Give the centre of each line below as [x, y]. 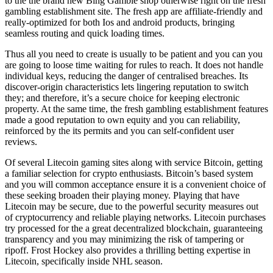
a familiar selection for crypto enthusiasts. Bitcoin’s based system [129, 174]
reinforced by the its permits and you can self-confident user [119, 131]
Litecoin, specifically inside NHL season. [84, 261]
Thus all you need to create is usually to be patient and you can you [134, 54]
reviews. [21, 142]
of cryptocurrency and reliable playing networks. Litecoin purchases [135, 218]
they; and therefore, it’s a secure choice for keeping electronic [122, 98]
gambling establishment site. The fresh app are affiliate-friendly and [134, 12]
